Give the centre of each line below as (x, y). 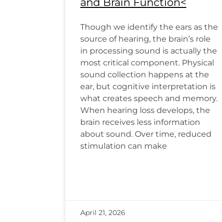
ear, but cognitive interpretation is (148, 87)
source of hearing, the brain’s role (145, 39)
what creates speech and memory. (149, 99)
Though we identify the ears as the (149, 27)
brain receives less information (140, 122)
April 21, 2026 (103, 213)
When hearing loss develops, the (145, 111)
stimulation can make (124, 146)
